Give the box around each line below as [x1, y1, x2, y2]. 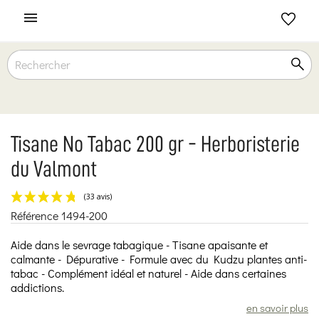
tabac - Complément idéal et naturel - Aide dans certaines [11, 265, 286, 281]
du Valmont [11, 157, 97, 180]
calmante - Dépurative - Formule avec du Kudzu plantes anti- [11, 251, 307, 266]
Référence [11, 207, 58, 223]
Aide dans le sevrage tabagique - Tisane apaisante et [11, 236, 268, 252]
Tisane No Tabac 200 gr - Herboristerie [11, 132, 300, 155]
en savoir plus [246, 300, 308, 315]
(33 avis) [98, 225, 132, 237]
